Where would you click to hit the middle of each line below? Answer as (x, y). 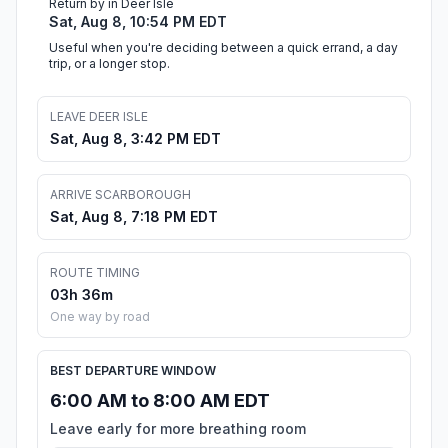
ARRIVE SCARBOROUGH (120, 195)
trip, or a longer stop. (109, 64)
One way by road (100, 317)
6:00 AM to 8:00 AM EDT (160, 401)
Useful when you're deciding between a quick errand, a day (223, 48)
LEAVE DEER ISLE (99, 117)
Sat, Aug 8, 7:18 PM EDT (134, 217)
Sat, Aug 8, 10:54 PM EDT (138, 22)
